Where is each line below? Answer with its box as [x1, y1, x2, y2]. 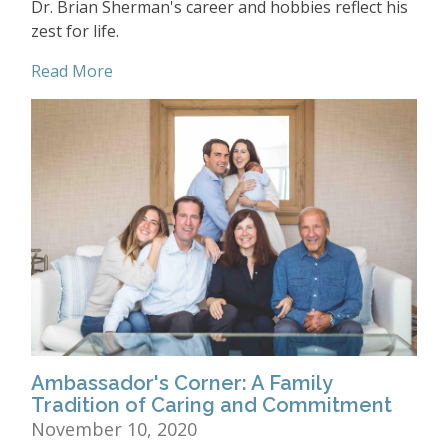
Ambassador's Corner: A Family [31, 371, 332, 396]
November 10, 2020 [31, 417, 197, 442]
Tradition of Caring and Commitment [31, 393, 392, 418]
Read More [31, 60, 113, 83]
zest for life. [31, 20, 119, 43]
